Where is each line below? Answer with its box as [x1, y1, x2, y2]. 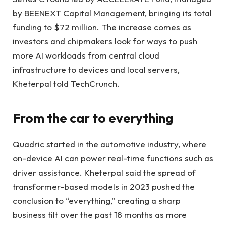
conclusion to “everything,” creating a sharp [13, 195, 181, 206]
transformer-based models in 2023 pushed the [13, 181, 195, 192]
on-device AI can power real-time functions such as [13, 152, 213, 163]
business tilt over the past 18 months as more [13, 209, 187, 220]
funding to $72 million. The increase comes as [13, 22, 191, 33]
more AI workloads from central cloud [13, 50, 159, 61]
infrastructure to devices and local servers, [13, 64, 180, 75]
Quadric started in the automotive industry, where [13, 138, 206, 149]
